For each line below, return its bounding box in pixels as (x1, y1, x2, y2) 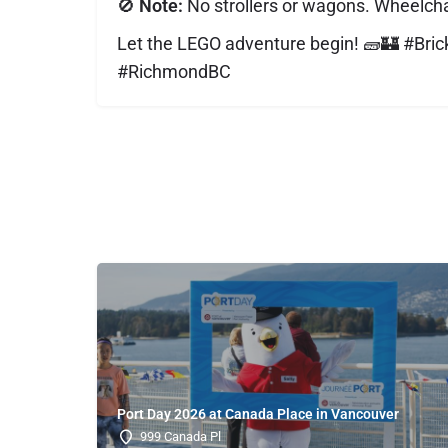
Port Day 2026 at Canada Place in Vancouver (117, 406, 399, 423)
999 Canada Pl (140, 429, 221, 445)
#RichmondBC (117, 61, 231, 83)
